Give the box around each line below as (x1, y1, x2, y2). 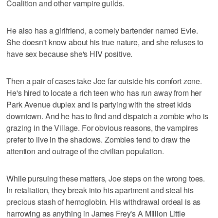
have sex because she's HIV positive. (6, 48, 133, 59)
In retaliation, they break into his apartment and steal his (6, 184, 194, 196)
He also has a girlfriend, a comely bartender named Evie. (6, 24, 198, 36)
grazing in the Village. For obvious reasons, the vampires (6, 122, 199, 133)
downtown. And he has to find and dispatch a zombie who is (6, 110, 209, 122)
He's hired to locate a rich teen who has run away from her (6, 87, 202, 98)
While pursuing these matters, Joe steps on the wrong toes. (6, 172, 205, 184)
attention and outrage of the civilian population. (6, 145, 164, 157)
